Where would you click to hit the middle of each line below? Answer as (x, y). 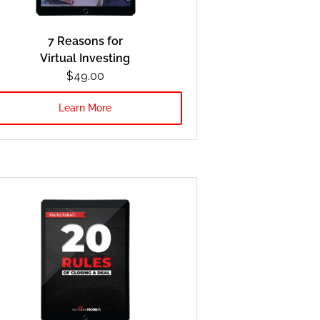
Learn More (85, 107)
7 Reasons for (85, 41)
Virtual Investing (85, 58)
